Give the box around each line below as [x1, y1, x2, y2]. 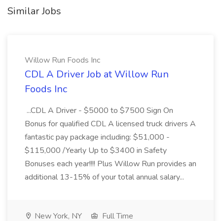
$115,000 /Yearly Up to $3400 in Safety [25, 145, 167, 156]
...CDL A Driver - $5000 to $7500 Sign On [25, 105, 173, 116]
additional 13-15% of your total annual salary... [25, 172, 186, 183]
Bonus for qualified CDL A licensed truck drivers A [25, 118, 196, 129]
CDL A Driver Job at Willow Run [25, 68, 169, 81]
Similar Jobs [7, 4, 61, 18]
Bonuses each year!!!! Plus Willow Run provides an [25, 158, 196, 169]
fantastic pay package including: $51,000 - [25, 132, 170, 143]
